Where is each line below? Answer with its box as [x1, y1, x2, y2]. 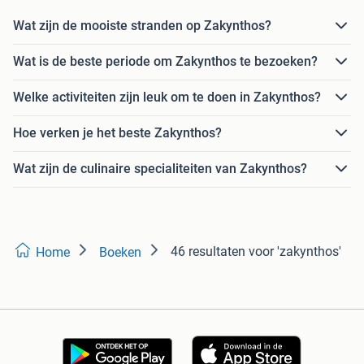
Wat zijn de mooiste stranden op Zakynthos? [13, 18, 271, 34]
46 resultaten [171, 243, 245, 259]
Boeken [99, 244, 141, 260]
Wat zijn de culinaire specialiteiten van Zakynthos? [13, 161, 307, 177]
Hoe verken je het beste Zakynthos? [13, 125, 222, 141]
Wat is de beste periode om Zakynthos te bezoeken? [13, 54, 318, 70]
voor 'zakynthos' [249, 243, 341, 259]
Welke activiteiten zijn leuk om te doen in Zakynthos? [13, 89, 321, 106]
